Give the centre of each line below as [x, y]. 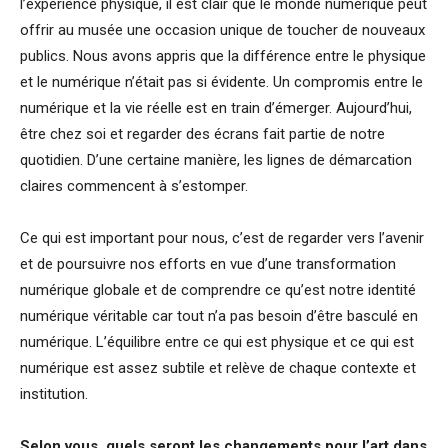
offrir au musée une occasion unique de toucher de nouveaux [222, 30]
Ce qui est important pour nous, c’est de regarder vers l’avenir [222, 238]
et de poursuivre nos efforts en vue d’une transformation [208, 264]
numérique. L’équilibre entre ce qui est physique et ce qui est [217, 342]
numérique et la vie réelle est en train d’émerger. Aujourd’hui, [216, 108]
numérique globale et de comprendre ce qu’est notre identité [218, 290]
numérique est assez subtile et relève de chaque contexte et [218, 368]
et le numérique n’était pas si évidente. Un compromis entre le [221, 82]
